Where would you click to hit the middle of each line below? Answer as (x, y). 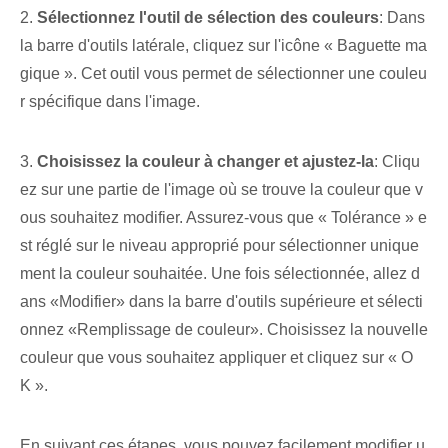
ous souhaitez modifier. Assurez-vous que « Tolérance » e (223, 218)
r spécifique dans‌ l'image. (110, 102)
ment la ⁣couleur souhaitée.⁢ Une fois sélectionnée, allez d (220, 274)
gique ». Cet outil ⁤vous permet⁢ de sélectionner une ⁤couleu (223, 74)
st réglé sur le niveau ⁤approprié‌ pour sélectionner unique (219, 246)
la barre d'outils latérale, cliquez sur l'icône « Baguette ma (223, 46)
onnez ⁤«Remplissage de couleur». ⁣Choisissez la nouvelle (224, 330)
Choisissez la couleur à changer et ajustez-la (205, 162)
